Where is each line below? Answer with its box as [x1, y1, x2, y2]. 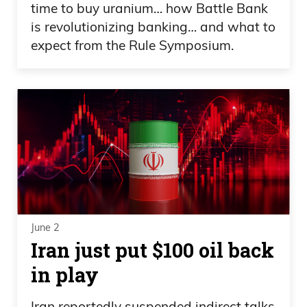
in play [31, 262, 99, 288]
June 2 [31, 221, 60, 234]
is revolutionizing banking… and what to [31, 18, 275, 35]
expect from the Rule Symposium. [31, 36, 234, 53]
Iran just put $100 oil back [31, 237, 274, 264]
